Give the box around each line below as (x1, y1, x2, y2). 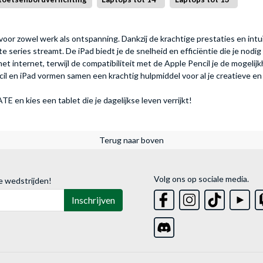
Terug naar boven (99, 134, 164, 145)
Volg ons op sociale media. (154, 173, 249, 184)
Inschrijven (72, 194, 115, 205)
